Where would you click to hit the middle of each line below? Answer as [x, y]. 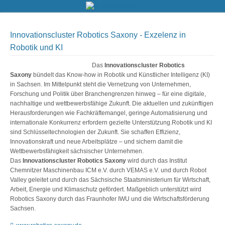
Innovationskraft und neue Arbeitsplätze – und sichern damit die [96, 142]
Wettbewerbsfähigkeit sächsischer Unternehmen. [77, 151]
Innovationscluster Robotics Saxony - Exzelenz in [98, 35]
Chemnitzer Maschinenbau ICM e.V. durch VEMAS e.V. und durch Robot [108, 171]
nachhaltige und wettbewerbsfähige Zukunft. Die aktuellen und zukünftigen [112, 104]
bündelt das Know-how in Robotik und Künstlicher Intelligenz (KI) [121, 75]
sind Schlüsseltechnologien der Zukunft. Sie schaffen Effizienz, [95, 132]
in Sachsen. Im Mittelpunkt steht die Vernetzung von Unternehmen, [100, 85]
